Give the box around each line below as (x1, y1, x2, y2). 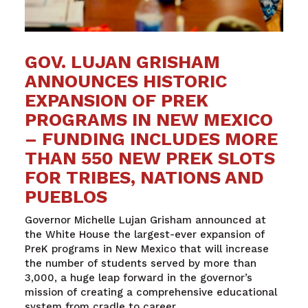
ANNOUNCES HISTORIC (24, 70, 227, 91)
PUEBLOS (24, 186, 107, 207)
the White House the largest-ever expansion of (24, 228, 265, 241)
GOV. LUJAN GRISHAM (24, 51, 220, 72)
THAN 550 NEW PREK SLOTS (24, 147, 275, 168)
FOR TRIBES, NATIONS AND (24, 166, 264, 188)
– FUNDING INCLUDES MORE (24, 128, 278, 149)
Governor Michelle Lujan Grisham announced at (24, 213, 266, 226)
